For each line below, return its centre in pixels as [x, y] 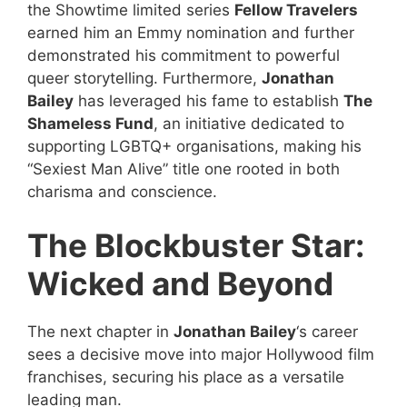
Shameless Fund [90, 123]
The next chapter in [100, 332]
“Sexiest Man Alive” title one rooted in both [184, 169]
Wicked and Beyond [180, 284]
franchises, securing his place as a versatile [186, 377]
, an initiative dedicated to [249, 123]
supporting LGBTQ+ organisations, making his [194, 146]
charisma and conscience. [122, 191]
